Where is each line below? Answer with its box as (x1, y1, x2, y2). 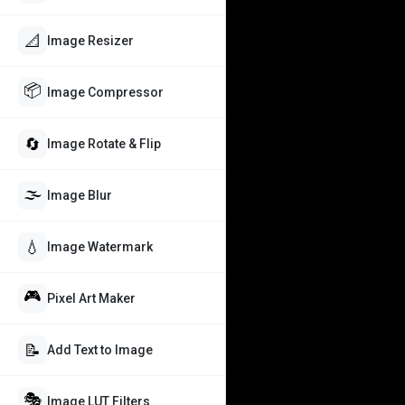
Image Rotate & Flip (47, 137, 161, 151)
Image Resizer (47, 33, 134, 48)
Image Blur (47, 188, 112, 202)
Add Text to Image (47, 343, 153, 357)
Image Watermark (47, 240, 153, 254)
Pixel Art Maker (47, 291, 136, 306)
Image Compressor (47, 85, 164, 99)
